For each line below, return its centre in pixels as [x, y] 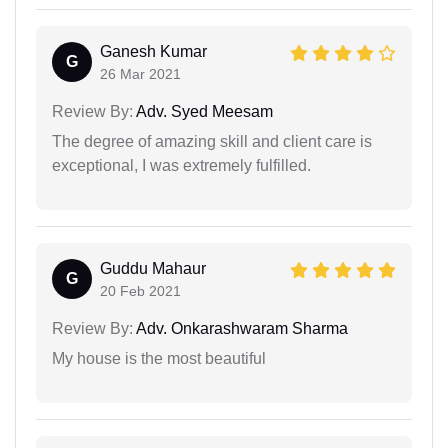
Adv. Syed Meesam [203, 111]
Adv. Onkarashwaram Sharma [240, 328]
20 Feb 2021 [140, 290]
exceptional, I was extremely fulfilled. [181, 165]
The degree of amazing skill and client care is [212, 141]
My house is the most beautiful [159, 358]
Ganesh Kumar [153, 51]
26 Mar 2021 [140, 73]
